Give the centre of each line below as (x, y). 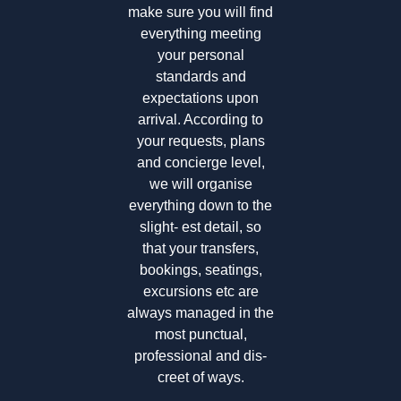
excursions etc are (200, 291)
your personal (200, 55)
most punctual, (200, 334)
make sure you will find (200, 12)
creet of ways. (200, 377)
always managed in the (200, 312)
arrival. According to (200, 119)
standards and (200, 76)
